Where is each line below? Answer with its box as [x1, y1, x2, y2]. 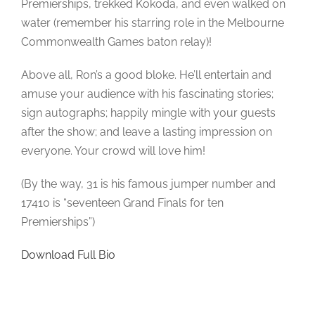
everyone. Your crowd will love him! [21, 143, 205, 157]
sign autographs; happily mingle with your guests [21, 105, 276, 120]
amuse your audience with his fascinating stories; [21, 86, 274, 101]
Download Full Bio [21, 247, 115, 262]
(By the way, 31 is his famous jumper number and [21, 176, 276, 191]
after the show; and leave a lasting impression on [21, 124, 272, 139]
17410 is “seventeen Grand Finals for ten [21, 195, 224, 210]
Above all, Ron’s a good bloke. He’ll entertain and [21, 67, 271, 82]
